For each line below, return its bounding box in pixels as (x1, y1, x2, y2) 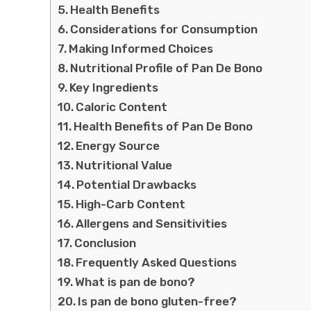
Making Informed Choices (69, 41, 214, 56)
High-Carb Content (76, 196, 186, 211)
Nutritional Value (76, 158, 173, 172)
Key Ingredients (69, 80, 159, 94)
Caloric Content (76, 99, 168, 114)
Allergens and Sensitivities (76, 216, 228, 230)
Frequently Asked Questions (76, 255, 237, 269)
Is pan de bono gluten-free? (78, 294, 237, 308)
